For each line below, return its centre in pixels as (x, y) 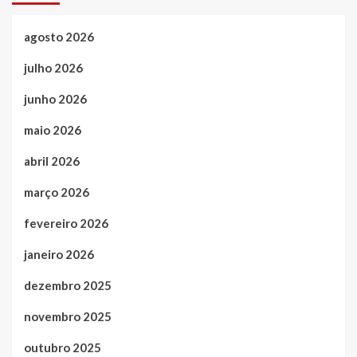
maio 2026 (53, 130)
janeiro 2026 (59, 255)
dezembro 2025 (68, 286)
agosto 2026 (59, 37)
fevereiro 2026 (66, 224)
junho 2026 (55, 99)
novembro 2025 (68, 317)
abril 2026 (52, 161)
